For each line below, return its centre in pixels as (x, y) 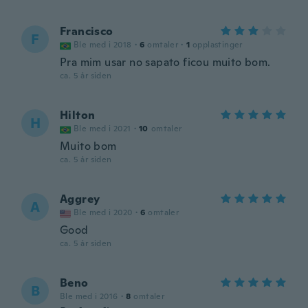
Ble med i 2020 (103, 212)
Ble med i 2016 (89, 296)
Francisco (87, 31)
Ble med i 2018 (103, 45)
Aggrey (80, 199)
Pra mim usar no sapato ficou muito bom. (165, 62)
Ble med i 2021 (102, 129)
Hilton (78, 115)
